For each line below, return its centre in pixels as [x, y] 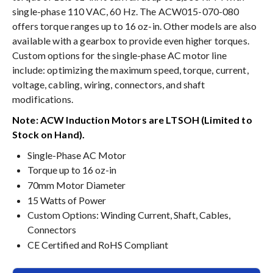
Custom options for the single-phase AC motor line [119, 55]
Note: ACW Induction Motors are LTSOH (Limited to [132, 119]
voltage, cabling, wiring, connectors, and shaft [109, 84]
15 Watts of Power [67, 200]
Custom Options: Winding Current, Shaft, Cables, [129, 215]
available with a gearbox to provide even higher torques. [131, 40]
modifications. [43, 99]
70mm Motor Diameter [76, 185]
